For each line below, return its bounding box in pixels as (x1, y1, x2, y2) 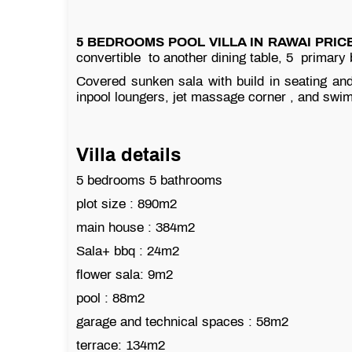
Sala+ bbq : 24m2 (76, 243, 179, 258)
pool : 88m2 (76, 290, 145, 306)
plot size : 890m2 (76, 196, 177, 211)
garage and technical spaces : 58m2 (76, 313, 292, 329)
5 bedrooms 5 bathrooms (76, 172, 222, 188)
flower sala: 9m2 (76, 266, 177, 282)
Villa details (76, 144, 181, 165)
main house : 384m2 (76, 219, 199, 235)
